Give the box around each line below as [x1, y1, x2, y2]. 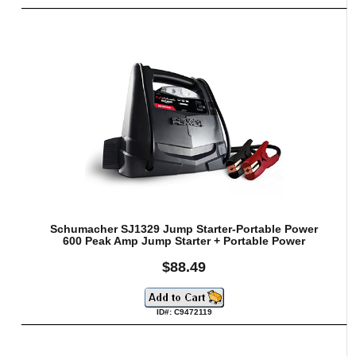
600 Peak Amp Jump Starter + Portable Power [63, 234, 306, 247]
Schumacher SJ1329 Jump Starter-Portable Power [50, 222, 319, 235]
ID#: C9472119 [156, 307, 212, 316]
